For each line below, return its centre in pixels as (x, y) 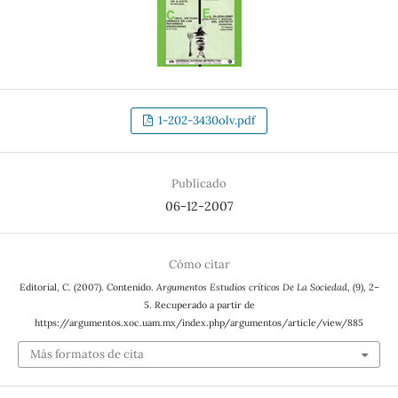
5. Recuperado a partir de (199, 305)
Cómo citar (199, 265)
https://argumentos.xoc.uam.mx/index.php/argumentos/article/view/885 (199, 323)
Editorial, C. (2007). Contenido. (88, 287)
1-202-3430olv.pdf (206, 121)
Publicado (199, 184)
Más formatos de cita (87, 354)
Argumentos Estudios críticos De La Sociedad (251, 287)
